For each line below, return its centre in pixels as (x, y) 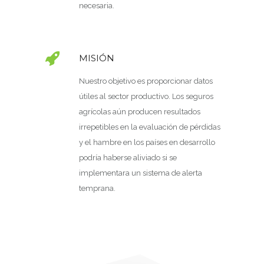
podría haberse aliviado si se (128, 158)
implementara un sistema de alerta (141, 173)
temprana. (97, 188)
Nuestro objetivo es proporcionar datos (146, 81)
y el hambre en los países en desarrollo (147, 142)
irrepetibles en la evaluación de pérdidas (150, 127)
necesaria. (97, 6)
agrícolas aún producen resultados (140, 112)
